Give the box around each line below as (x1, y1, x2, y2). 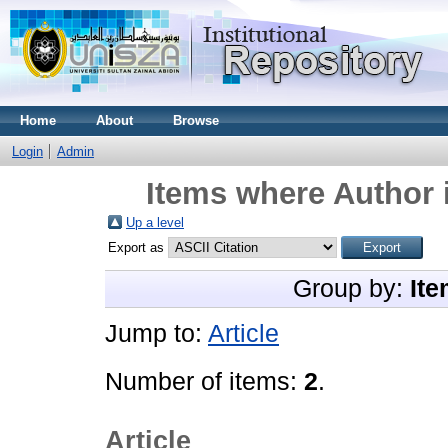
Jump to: (105, 320, 208, 347)
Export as (108, 240, 168, 255)
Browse (173, 113, 219, 128)
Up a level (126, 215, 184, 230)
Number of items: (105, 368, 304, 395)
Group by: (293, 275, 410, 302)
